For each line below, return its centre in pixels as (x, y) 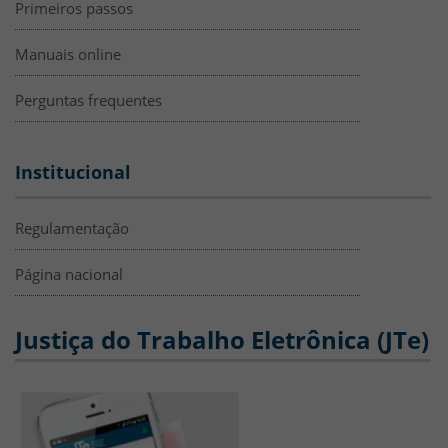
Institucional (73, 172)
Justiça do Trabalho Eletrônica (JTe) (222, 340)
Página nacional (69, 274)
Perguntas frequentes (88, 100)
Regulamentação (72, 228)
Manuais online (68, 54)
